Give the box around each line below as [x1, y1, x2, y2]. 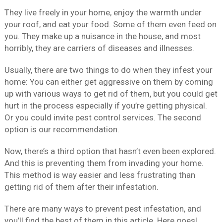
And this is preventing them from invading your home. [4, 158, 204, 168]
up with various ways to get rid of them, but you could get [4, 89, 218, 99]
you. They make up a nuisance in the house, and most [4, 31, 201, 42]
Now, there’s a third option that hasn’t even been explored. [4, 146, 216, 157]
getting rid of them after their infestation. [4, 182, 159, 192]
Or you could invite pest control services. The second [4, 112, 201, 123]
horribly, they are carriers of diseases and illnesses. [4, 43, 194, 54]
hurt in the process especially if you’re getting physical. [4, 101, 207, 111]
